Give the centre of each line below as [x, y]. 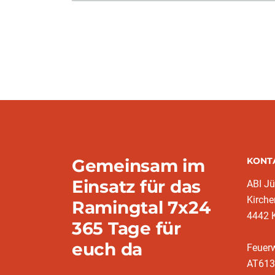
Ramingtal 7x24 [141, 207]
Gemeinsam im [138, 166]
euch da [107, 249]
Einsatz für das [137, 187]
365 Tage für [126, 228]
